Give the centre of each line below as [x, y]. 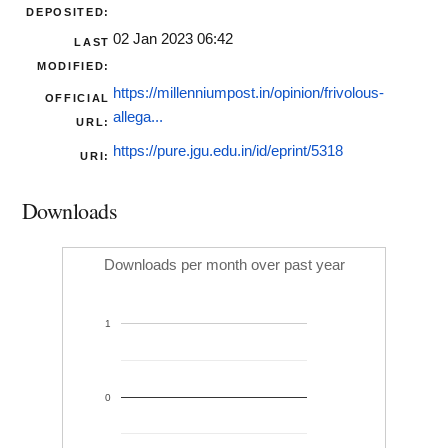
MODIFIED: [73, 66]
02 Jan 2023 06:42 [173, 39]
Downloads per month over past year [224, 265]
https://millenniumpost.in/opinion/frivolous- [248, 93]
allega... [138, 117]
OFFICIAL [77, 98]
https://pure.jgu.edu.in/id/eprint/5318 [228, 151]
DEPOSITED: [68, 12]
